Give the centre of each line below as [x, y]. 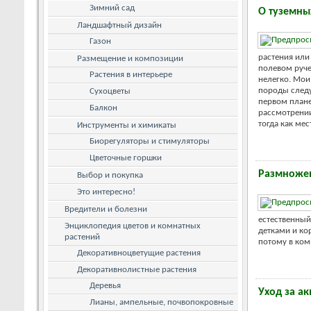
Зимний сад [112, 8]
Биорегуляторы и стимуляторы [150, 141]
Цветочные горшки [126, 158]
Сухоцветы [110, 91]
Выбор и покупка [110, 175]
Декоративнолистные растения [137, 269]
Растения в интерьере [131, 74]
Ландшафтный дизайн [119, 25]
